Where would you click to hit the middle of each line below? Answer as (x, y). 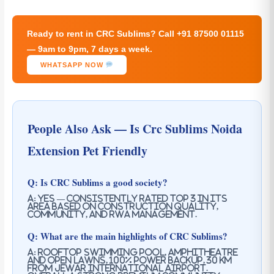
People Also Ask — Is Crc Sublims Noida (135, 129)
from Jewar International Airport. (117, 268)
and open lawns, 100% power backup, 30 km (129, 261)
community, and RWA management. (112, 215)
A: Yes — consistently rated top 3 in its (127, 199)
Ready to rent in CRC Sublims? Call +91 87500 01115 (135, 34)
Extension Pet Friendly (87, 151)
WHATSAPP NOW (73, 65)
